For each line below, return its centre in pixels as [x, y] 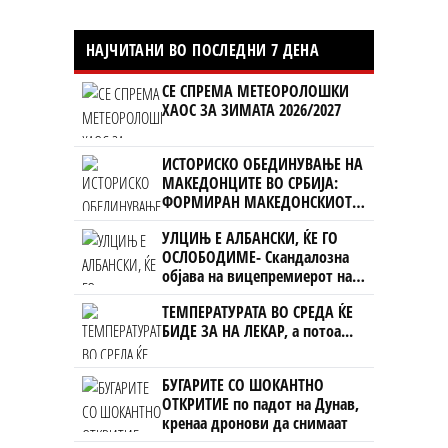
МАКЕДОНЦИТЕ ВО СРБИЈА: [250, 183]
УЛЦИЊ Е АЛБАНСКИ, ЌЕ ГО [250, 238]
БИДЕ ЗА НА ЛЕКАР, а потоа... [257, 331]
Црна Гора [194, 295]
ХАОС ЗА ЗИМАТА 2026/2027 [251, 110]
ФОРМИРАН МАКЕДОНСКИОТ [257, 202]
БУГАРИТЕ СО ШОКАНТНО [243, 385]
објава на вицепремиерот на [257, 276]
